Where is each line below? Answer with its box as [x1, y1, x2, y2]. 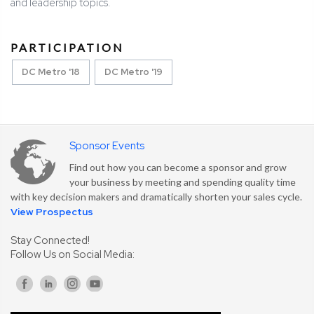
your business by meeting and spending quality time [69, 176, 296, 189]
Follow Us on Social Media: [11, 247, 135, 262]
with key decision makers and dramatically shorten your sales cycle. [11, 191, 302, 203]
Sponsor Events [69, 139, 144, 153]
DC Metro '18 [22, 66, 80, 78]
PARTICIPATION [11, 41, 124, 55]
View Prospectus [11, 205, 93, 219]
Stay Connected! [11, 233, 90, 248]
